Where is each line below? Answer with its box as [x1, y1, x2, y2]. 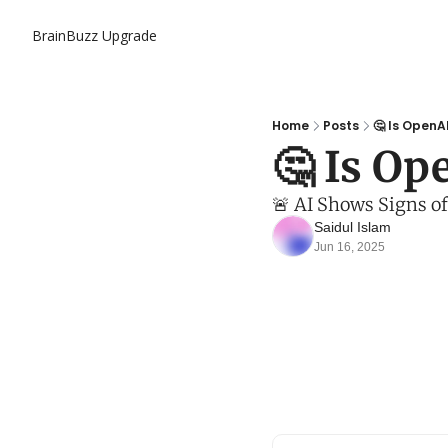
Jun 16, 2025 [314, 240, 385, 254]
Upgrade [102, 26, 157, 45]
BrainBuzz [32, 26, 98, 45]
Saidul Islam [314, 219, 391, 235]
